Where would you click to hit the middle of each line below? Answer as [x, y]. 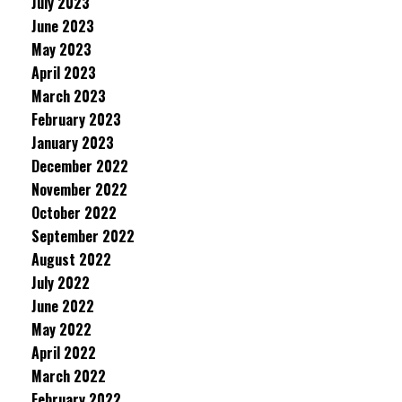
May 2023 [61, 49]
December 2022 [80, 166]
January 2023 [73, 143]
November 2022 [79, 189]
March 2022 [69, 376]
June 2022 [63, 306]
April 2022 [64, 353]
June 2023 [63, 26]
